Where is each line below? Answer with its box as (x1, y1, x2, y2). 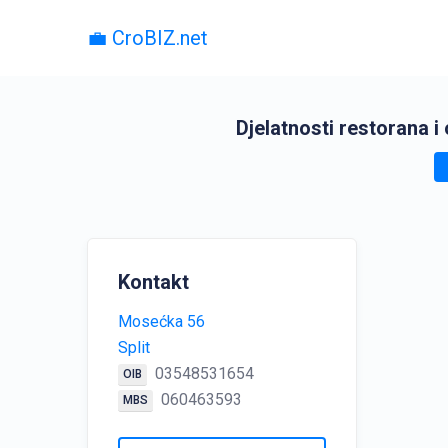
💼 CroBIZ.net (87, 26, 208, 50)
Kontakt (118, 270, 189, 294)
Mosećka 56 (118, 312, 205, 331)
